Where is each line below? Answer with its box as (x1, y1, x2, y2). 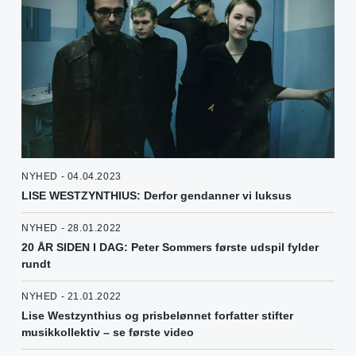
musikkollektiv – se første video (21, 325, 194, 339)
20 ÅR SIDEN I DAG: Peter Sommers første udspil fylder (21, 240, 319, 253)
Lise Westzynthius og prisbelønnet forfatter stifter (21, 308, 293, 322)
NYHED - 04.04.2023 (21, 170, 122, 182)
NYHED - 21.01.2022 (21, 290, 122, 302)
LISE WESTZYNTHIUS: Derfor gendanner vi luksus (21, 188, 292, 202)
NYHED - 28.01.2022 (21, 222, 122, 234)
